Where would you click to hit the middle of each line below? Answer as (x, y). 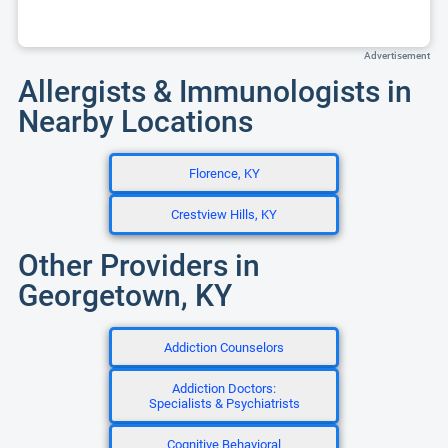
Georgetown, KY (125, 295)
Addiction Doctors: (224, 388)
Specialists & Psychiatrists (224, 403)
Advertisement (397, 55)
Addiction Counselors (224, 347)
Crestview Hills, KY (224, 214)
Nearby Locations (135, 121)
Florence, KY (224, 173)
